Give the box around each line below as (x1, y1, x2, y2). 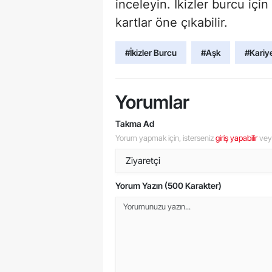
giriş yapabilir (216, 132, 257, 143)
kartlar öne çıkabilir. (115, 15, 228, 30)
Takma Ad (115, 118, 154, 129)
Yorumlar (115, 90, 189, 113)
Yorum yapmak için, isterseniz (115, 132, 216, 143)
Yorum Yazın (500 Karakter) (115, 180, 222, 191)
